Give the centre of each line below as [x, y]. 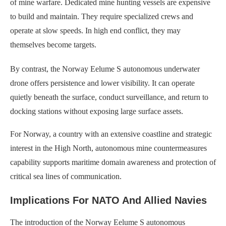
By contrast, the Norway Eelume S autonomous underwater [105, 69]
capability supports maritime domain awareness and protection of [113, 162]
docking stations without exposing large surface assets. [97, 111]
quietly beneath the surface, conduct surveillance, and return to [109, 97]
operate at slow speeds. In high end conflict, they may [95, 30]
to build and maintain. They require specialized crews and [102, 16]
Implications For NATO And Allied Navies [108, 200]
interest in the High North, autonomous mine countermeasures [108, 148]
